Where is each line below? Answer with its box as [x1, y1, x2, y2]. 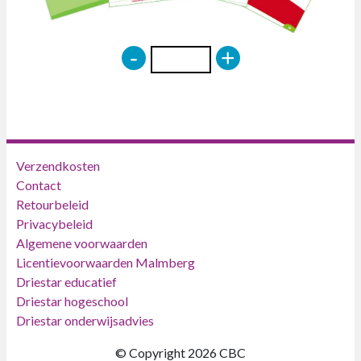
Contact [16, 176, 61, 193]
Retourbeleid [16, 196, 89, 212]
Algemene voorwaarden [16, 234, 147, 251]
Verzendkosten [16, 157, 100, 173]
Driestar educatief [16, 273, 117, 289]
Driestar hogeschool [16, 293, 128, 309]
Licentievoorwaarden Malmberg [16, 254, 195, 270]
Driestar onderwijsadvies [16, 312, 154, 328]
